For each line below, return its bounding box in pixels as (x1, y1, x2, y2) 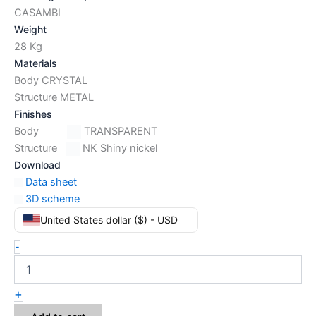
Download (14, 158, 61, 171)
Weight (14, 23, 47, 35)
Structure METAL (14, 90, 94, 104)
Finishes (14, 107, 52, 120)
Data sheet (23, 175, 77, 188)
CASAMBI (14, 6, 61, 19)
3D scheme (23, 192, 80, 205)
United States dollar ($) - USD (40, 213, 178, 226)
